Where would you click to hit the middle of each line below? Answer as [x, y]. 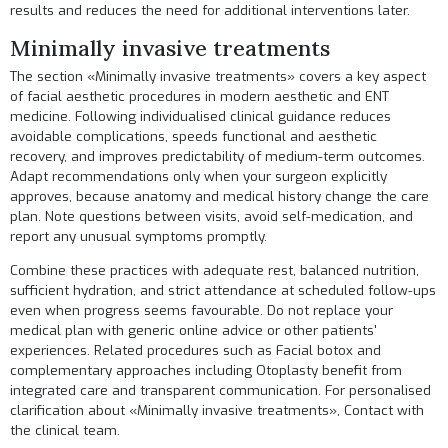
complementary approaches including [133, 370]
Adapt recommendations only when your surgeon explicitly [199, 177]
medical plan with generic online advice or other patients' [194, 330]
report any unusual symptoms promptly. [139, 237]
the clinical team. [65, 430]
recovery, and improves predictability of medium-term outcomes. [218, 157]
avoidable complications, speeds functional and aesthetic [194, 137]
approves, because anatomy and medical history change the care [220, 197]
